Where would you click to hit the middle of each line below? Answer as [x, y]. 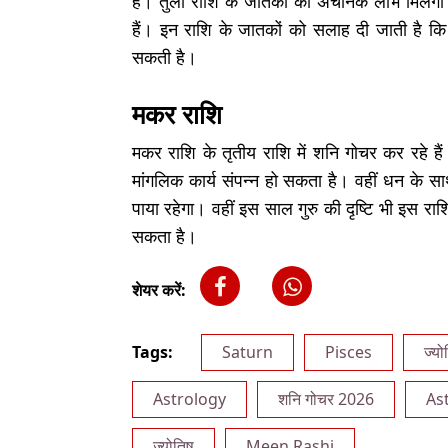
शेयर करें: [159, 290]
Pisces [348, 352]
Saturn [247, 352]
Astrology [189, 399]
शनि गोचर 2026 [326, 399]
